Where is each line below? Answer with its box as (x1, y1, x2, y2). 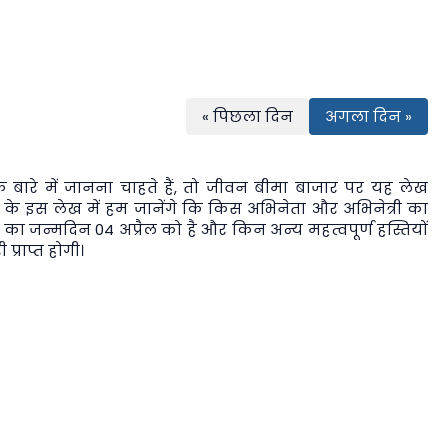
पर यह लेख (337, 176, 429, 198)
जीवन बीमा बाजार (205, 176, 338, 198)
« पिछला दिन (202, 105, 293, 127)
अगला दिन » (325, 105, 412, 127)
